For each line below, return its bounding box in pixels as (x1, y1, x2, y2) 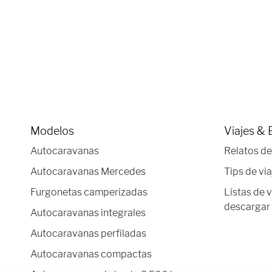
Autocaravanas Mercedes (30, 166, 146, 177)
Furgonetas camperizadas (30, 186, 148, 198)
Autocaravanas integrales (30, 207, 146, 219)
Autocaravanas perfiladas (30, 228, 146, 239)
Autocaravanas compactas (30, 248, 152, 260)
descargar (223, 201, 270, 212)
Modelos (30, 124, 74, 137)
